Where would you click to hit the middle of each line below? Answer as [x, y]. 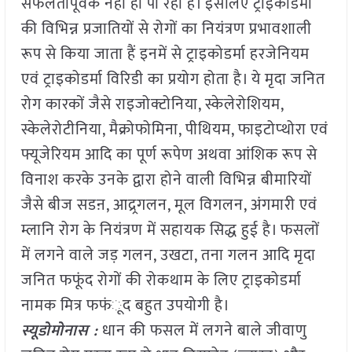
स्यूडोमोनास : [59, 331]
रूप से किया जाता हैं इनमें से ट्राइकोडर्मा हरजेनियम [165, 55]
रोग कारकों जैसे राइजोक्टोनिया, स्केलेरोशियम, [152, 105]
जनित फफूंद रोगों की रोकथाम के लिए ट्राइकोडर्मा [161, 281]
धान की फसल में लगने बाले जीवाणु [202, 331]
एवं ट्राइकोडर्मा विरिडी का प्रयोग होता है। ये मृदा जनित [173, 80]
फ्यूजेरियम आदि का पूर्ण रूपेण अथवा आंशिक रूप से [169, 155]
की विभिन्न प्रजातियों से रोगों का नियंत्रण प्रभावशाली [166, 29]
